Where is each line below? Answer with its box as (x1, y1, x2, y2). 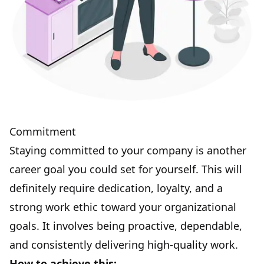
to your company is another (105, 143, 246, 157)
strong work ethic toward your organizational (9, 199, 236, 214)
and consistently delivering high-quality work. (9, 237, 238, 252)
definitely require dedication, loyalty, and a (9, 180, 223, 195)
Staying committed (9, 143, 105, 157)
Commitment (9, 124, 76, 138)
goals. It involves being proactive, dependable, (9, 218, 242, 233)
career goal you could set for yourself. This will (9, 161, 242, 176)
